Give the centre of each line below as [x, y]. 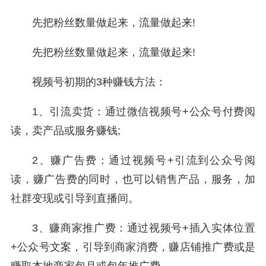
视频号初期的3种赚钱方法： [99, 82]
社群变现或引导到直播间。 [75, 199]
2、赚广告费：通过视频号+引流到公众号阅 [144, 161]
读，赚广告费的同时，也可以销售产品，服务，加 [133, 180]
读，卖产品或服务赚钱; [66, 131]
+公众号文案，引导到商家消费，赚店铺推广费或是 [133, 247]
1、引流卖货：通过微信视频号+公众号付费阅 [144, 112]
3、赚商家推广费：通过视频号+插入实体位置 [144, 228]
